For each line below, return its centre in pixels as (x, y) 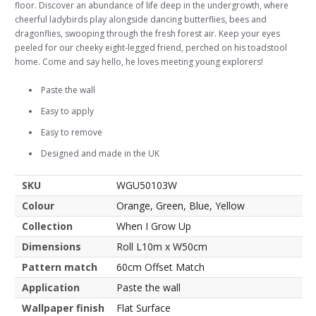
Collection (47, 226)
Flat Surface (144, 308)
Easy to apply (67, 111)
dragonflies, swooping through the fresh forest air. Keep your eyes (147, 33)
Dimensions (51, 246)
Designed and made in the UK (100, 153)
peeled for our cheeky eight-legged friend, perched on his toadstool (151, 47)
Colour (38, 205)
